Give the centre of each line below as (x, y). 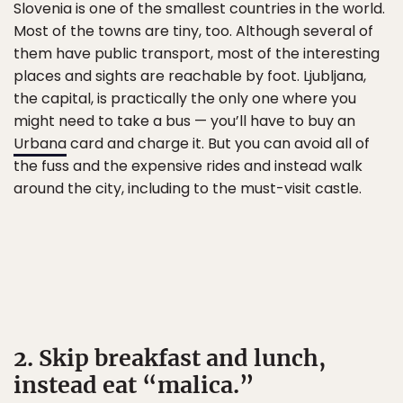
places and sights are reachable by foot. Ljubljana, (190, 76)
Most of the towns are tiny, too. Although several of (193, 31)
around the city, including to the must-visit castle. (188, 188)
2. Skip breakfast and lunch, (170, 358)
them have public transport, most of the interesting (197, 54)
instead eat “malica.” (134, 385)
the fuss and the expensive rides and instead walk (188, 166)
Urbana (40, 143)
